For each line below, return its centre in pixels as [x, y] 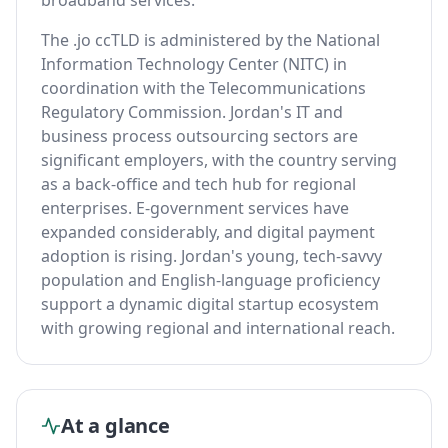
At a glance [115, 425]
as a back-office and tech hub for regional [198, 184]
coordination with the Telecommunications [203, 88]
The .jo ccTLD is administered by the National [210, 40]
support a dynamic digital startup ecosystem [210, 304]
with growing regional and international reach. [218, 328]
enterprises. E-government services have [195, 208]
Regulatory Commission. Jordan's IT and [192, 112]
